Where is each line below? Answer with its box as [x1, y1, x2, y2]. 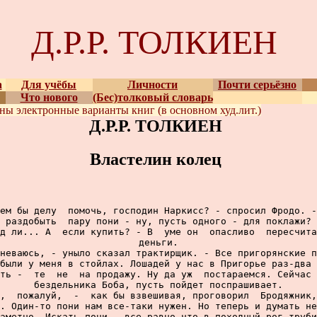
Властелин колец [90, 149, 221, 168]
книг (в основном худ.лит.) [131, 104, 261, 116]
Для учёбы [21, 79, 76, 91]
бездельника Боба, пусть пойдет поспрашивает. [34, 279, 283, 290]
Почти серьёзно [218, 79, 296, 91]
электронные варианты [16, 104, 132, 116]
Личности [127, 79, 178, 91]
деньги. [139, 237, 178, 248]
